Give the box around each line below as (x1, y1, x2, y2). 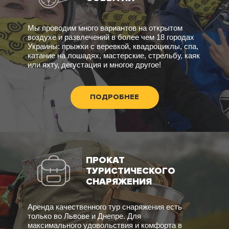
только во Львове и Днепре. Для (28, 211, 141, 220)
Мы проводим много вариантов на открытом (28, 24, 182, 33)
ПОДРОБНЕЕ (90, 93, 139, 102)
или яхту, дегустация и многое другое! (28, 60, 161, 70)
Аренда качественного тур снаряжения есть (28, 202, 182, 211)
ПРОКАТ (86, 154, 125, 166)
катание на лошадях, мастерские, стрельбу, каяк (28, 51, 200, 60)
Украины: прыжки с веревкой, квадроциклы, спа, (28, 42, 198, 51)
